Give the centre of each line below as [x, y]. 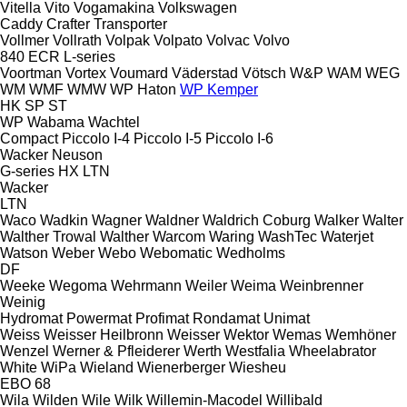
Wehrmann [146, 285]
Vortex [86, 73]
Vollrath [77, 40]
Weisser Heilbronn [104, 334]
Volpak [129, 40]
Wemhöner [361, 334]
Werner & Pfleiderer [116, 351]
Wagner [117, 220]
